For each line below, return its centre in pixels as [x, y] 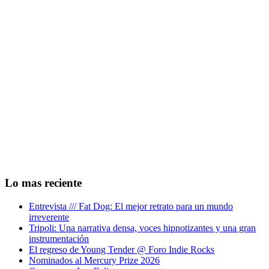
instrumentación [59, 238]
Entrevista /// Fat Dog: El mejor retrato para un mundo [131, 206]
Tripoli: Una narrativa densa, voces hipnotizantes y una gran [142, 228]
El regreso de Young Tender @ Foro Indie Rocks [122, 249]
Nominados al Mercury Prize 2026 [94, 260]
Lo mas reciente [43, 183]
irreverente [49, 217]
